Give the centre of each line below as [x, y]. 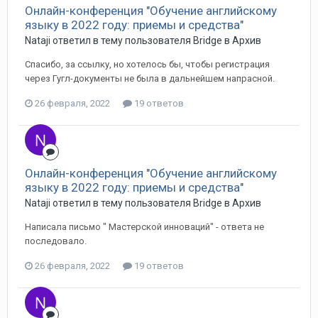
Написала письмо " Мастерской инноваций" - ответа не [144, 227]
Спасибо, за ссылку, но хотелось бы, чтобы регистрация [147, 64]
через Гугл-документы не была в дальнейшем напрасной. [150, 78]
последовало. [56, 241]
